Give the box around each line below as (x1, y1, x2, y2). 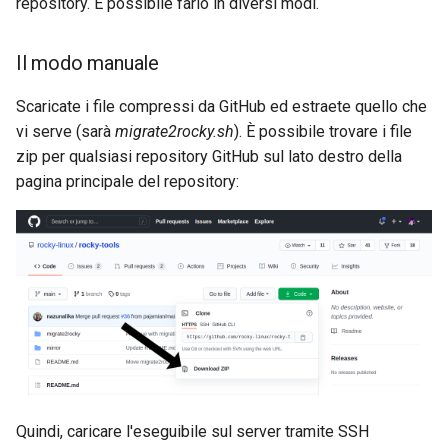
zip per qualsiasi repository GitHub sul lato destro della (16, 147, 402, 166)
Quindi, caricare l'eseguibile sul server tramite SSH (16, 421, 369, 441)
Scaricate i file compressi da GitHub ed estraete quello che (16, 97, 427, 116)
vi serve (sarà (16, 122, 115, 141)
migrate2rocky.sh (115, 122, 234, 141)
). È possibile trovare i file (234, 122, 412, 141)
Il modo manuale (16, 51, 159, 75)
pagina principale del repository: (16, 172, 239, 191)
